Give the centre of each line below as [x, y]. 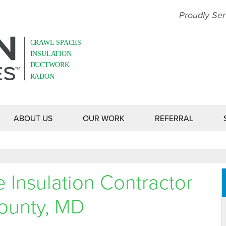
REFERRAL [174, 118]
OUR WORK [104, 118]
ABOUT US [33, 118]
